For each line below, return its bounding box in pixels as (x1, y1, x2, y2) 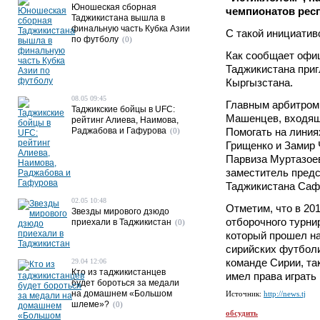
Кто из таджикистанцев (71, 267, 166, 277)
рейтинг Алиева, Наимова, (71, 115, 179, 125)
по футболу (71, 34, 119, 44)
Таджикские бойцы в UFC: (71, 104, 175, 114)
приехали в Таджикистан (71, 217, 171, 227)
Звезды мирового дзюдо (71, 206, 169, 216)
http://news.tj (264, 289, 306, 298)
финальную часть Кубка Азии (71, 24, 190, 34)
